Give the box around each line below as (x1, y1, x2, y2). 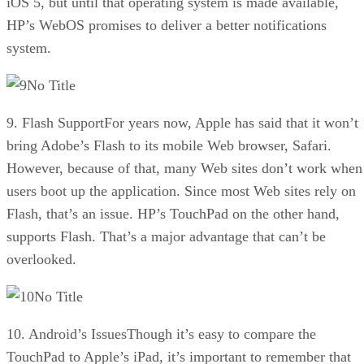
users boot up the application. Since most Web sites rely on (6, 182, 356, 199)
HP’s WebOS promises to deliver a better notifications (6, 16, 327, 33)
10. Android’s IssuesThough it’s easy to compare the (6, 325, 316, 342)
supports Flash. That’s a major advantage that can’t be (6, 227, 326, 245)
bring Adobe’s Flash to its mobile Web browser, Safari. (6, 136, 331, 154)
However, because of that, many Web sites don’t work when (6, 159, 362, 176)
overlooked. (6, 250, 76, 267)
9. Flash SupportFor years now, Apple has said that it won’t (6, 114, 358, 131)
